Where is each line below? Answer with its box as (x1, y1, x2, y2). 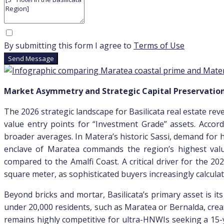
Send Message (8, 54, 54, 63)
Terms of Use (133, 40, 184, 51)
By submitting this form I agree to (4, 40, 133, 51)
